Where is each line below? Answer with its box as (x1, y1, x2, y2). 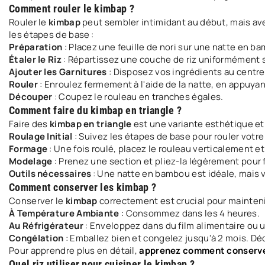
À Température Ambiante (9, 207, 119, 219)
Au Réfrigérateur (9, 219, 83, 232)
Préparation (9, 41, 63, 53)
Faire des (9, 118, 50, 130)
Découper (9, 91, 53, 103)
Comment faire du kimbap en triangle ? (9, 104, 182, 117)
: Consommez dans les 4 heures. (119, 207, 260, 219)
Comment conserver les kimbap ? (9, 181, 156, 193)
